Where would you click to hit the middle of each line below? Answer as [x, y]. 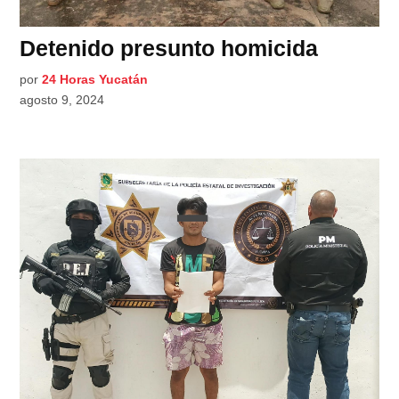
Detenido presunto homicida [169, 49]
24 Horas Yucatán [95, 80]
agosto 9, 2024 [62, 100]
